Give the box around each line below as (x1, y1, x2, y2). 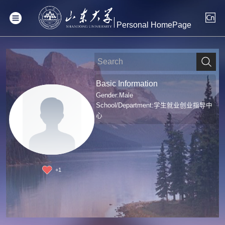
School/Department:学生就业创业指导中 (96, 101, 213, 109)
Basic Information (96, 79, 158, 88)
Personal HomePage (116, 21, 191, 30)
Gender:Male (96, 91, 134, 99)
